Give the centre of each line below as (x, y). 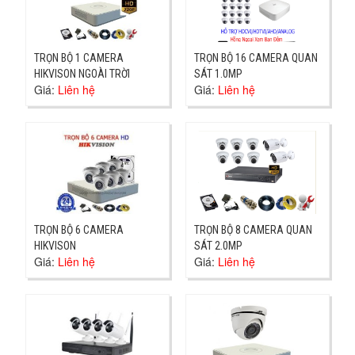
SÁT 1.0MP (218, 74)
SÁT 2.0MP (218, 245)
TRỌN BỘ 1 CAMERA (79, 58)
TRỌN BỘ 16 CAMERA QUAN (256, 58)
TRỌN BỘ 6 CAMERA (79, 229)
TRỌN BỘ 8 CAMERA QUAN (253, 229)
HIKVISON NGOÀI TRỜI (82, 74)
